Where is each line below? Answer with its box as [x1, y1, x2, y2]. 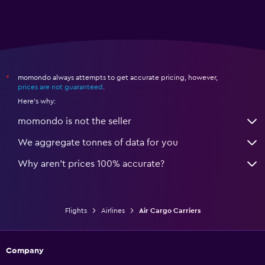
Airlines [101, 206, 125, 214]
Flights [64, 206, 87, 214]
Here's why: [18, 97, 56, 105]
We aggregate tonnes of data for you [18, 137, 178, 147]
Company [6, 246, 44, 255]
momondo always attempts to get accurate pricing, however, [18, 73, 218, 81]
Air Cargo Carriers [138, 206, 201, 214]
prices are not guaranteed [18, 83, 103, 91]
